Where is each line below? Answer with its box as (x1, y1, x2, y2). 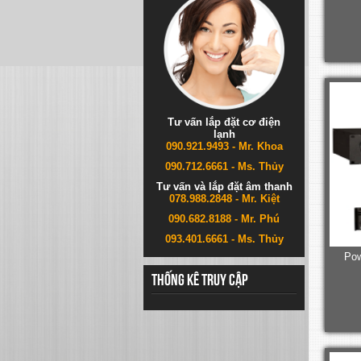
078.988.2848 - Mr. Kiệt (168, 192, 280, 205)
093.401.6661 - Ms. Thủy (164, 232, 284, 245)
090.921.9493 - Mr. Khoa (165, 139, 283, 152)
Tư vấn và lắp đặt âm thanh (156, 180, 293, 193)
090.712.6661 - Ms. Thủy (164, 160, 284, 172)
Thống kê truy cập (151, 273, 248, 285)
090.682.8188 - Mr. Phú (168, 212, 280, 225)
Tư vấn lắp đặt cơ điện (168, 115, 280, 128)
